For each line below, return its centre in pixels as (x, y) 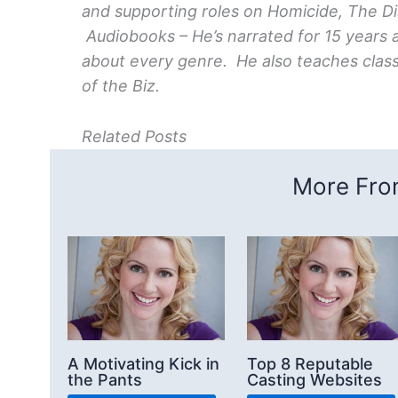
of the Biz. (121, 85)
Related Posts (134, 136)
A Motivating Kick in (143, 363)
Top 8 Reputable (310, 363)
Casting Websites (314, 379)
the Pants (105, 379)
